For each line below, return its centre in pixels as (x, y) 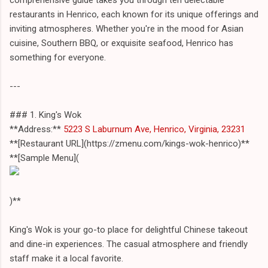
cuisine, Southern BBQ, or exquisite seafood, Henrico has (121, 43)
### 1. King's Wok (45, 115)
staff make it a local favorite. (66, 258)
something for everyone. (58, 57)
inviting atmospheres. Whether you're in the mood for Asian (127, 28)
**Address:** (35, 129)
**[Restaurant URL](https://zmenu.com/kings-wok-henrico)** (130, 143)
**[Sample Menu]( (44, 158)
